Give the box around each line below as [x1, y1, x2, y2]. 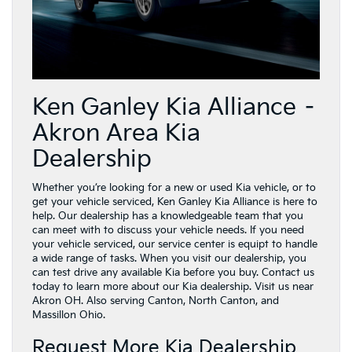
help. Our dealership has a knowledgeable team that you [32, 209, 303, 222]
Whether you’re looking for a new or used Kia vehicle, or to [32, 181, 316, 194]
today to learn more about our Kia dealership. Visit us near [32, 280, 313, 293]
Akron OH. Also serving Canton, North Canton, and [32, 294, 279, 307]
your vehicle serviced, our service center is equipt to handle [32, 237, 317, 251]
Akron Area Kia [32, 119, 200, 148]
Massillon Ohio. [32, 308, 105, 321]
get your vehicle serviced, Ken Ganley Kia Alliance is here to [32, 195, 317, 208]
